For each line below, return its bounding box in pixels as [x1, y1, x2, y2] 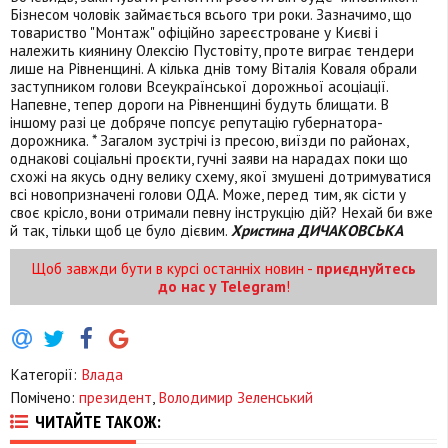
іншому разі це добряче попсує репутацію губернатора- [10, 112, 383, 133]
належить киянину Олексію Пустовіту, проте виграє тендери [10, 40, 414, 61]
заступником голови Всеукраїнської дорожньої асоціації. [10, 76, 388, 97]
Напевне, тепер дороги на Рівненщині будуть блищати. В [10, 94, 389, 115]
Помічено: [10, 386, 79, 407]
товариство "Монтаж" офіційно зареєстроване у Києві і [10, 22, 378, 43]
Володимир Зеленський [158, 386, 313, 407]
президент [79, 386, 152, 407]
